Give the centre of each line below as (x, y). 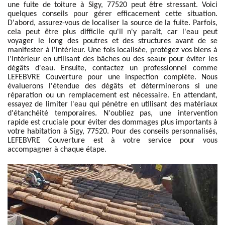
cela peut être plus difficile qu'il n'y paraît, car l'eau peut (113, 32)
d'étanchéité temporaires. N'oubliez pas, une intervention (113, 114)
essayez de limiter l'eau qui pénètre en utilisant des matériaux (113, 104)
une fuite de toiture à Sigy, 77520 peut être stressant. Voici (113, 5)
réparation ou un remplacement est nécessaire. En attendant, (113, 95)
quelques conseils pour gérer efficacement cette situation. (113, 14)
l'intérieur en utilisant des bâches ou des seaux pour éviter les (113, 59)
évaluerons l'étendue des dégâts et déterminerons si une (113, 86)
